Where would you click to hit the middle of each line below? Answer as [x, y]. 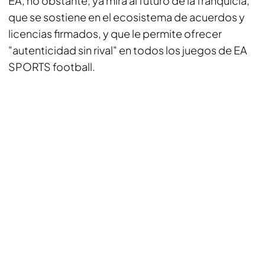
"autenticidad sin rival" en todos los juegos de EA [128, 50]
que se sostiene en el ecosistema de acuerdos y [127, 17]
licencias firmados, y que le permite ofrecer [115, 33]
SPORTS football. [52, 67]
